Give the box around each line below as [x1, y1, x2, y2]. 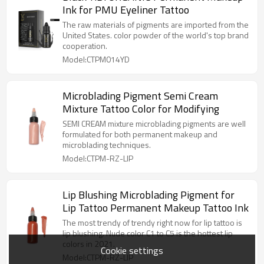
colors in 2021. [62, 237, 115, 250]
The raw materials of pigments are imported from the [62, 18, 249, 31]
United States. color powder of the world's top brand [62, 29, 249, 41]
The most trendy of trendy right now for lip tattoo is [62, 216, 242, 229]
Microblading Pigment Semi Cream [62, 88, 218, 104]
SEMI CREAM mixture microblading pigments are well [62, 117, 246, 130]
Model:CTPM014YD [62, 53, 130, 65]
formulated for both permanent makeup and [62, 128, 217, 140]
